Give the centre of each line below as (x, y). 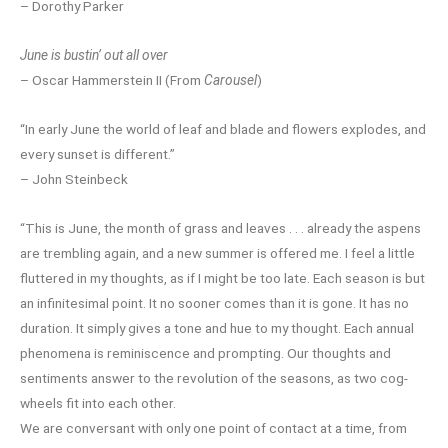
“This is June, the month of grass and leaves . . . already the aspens (220, 227)
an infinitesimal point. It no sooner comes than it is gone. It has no (214, 302)
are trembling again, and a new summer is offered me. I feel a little (217, 252)
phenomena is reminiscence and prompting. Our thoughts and (205, 352)
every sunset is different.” (97, 153)
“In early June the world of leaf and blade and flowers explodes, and (223, 128)
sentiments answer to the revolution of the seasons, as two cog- (214, 377)
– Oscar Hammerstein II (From (112, 80)
